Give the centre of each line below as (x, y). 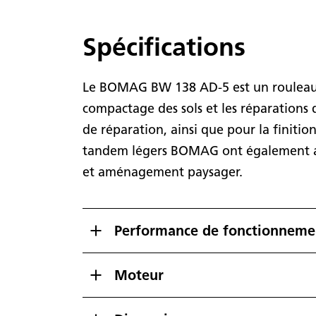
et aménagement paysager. (163, 172)
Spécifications (164, 46)
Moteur (139, 275)
